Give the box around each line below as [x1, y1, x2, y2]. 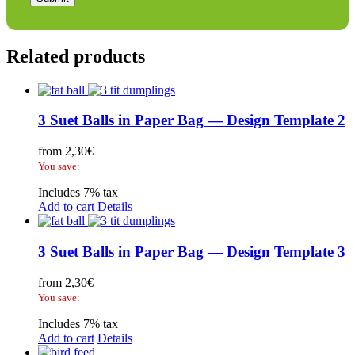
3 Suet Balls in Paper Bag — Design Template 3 [38, 242, 345, 260]
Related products [6, 45, 145, 67]
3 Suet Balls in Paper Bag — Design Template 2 [38, 112, 345, 129]
